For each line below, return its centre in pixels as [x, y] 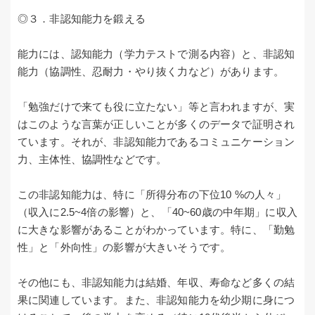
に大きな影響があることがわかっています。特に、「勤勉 [156, 229]
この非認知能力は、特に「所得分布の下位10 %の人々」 [152, 194]
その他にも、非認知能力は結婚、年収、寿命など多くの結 [156, 282]
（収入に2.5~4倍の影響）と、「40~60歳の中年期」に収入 [157, 212]
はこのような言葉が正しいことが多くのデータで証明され [156, 124]
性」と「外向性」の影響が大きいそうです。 [124, 247]
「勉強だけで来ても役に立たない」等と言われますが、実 [156, 106]
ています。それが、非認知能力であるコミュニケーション [156, 141]
